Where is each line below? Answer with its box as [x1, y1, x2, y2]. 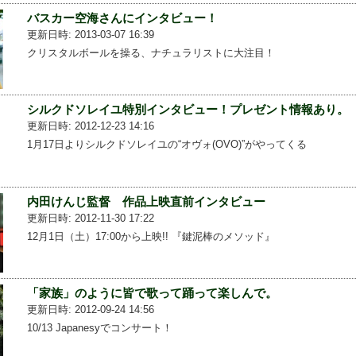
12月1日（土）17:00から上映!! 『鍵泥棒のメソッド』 [26, 230, 275, 242]
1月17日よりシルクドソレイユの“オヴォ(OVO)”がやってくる [26, 138, 307, 151]
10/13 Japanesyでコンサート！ [26, 321, 172, 334]
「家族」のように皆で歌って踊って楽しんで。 [26, 285, 277, 300]
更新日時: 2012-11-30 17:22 [26, 211, 154, 224]
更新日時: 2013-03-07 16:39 [26, 29, 154, 41]
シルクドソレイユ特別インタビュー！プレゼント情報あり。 [26, 103, 349, 117]
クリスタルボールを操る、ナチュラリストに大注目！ [26, 47, 275, 60]
